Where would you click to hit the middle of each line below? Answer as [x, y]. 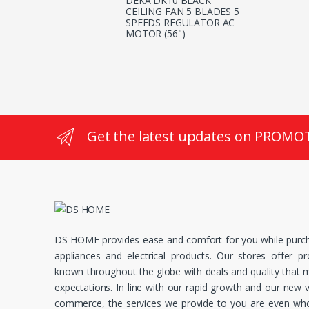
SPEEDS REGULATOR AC [180, 23]
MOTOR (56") [156, 34]
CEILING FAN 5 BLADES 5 [182, 12]
